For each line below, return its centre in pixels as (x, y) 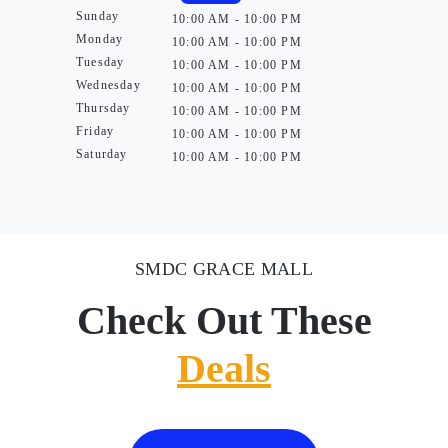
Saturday (102, 154)
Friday (95, 131)
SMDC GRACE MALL (224, 269)
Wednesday (108, 85)
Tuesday (100, 62)
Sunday (98, 16)
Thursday (103, 108)
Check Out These (224, 320)
